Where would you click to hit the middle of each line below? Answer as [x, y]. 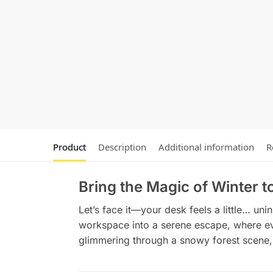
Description [122, 147]
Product [69, 147]
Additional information [206, 147]
